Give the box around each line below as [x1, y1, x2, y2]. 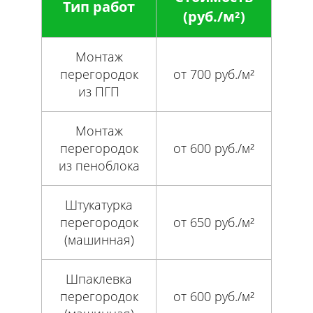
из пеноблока [58, 157, 140, 175]
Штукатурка [65, 196, 133, 214]
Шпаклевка [66, 270, 132, 288]
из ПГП [78, 83, 119, 101]
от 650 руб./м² [173, 214, 254, 231]
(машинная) [64, 231, 134, 249]
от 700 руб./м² [173, 66, 254, 83]
